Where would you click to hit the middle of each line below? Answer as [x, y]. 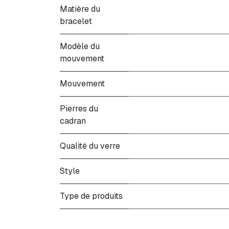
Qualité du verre [90, 146]
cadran [73, 121]
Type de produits [91, 196]
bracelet [76, 21]
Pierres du [79, 109]
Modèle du [80, 46]
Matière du [80, 9]
